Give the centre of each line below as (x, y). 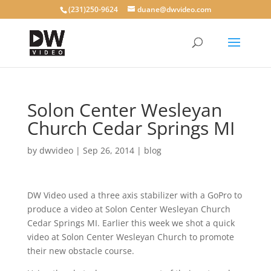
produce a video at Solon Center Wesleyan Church (129, 209)
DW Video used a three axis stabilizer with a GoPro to (134, 195)
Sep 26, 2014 (108, 150)
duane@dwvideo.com (174, 9)
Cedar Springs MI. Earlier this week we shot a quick (131, 223)
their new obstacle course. (80, 251)
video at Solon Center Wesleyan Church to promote (130, 237)
